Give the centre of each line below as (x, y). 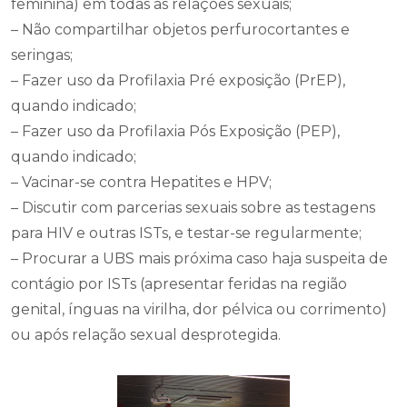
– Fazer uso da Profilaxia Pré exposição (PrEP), (178, 80)
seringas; (42, 55)
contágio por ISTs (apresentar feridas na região (179, 283)
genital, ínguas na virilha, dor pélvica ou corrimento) (199, 309)
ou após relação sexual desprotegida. (146, 334)
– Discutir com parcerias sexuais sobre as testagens (193, 207)
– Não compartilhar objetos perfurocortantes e (180, 29)
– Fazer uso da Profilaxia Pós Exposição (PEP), (175, 131)
